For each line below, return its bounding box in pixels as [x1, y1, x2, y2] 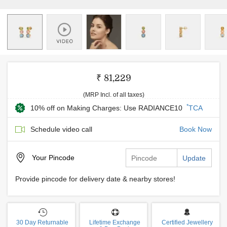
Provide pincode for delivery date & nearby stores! [15, 175, 175, 183]
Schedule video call [30, 125, 92, 133]
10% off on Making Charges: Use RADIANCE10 [30, 104, 184, 112]
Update [182, 154, 206, 162]
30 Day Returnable [16, 219, 69, 226]
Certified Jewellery [161, 219, 213, 226]
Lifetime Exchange [89, 219, 140, 226]
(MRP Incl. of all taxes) [83, 91, 144, 98]
